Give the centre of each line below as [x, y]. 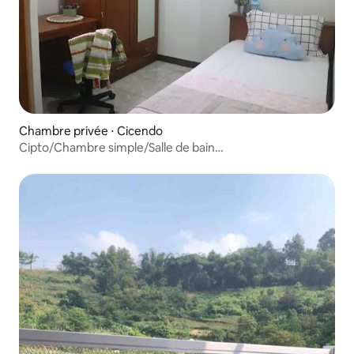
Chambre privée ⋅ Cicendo [91, 131]
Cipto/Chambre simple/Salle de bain [117, 148]
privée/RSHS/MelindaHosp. [92, 163]
